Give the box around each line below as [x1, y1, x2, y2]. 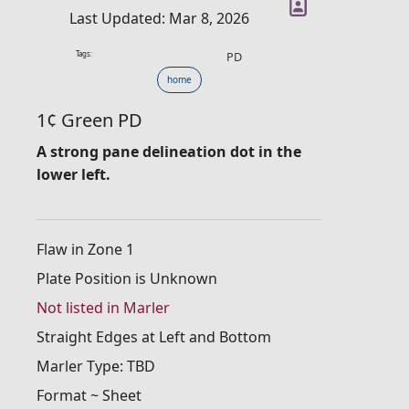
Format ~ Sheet [37, 384, 142, 405]
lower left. [37, 163, 110, 184]
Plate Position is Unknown [37, 267, 217, 288]
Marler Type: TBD [37, 355, 155, 376]
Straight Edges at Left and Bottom [37, 326, 271, 347]
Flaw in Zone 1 [37, 238, 134, 259]
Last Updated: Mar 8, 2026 [69, 7, 249, 28]
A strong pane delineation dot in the [37, 141, 301, 162]
